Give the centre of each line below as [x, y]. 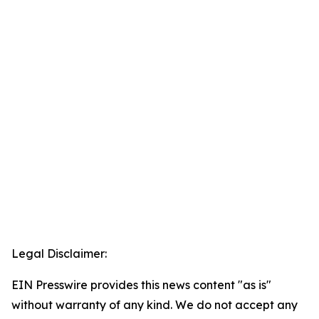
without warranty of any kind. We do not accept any [155, 305]
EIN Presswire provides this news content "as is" [141, 285]
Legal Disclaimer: [59, 254]
